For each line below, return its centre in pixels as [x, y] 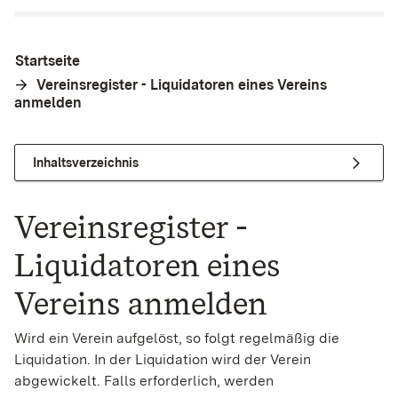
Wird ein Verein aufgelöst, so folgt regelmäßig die [177, 338]
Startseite [48, 61]
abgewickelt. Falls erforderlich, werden [144, 381]
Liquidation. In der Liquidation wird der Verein [163, 360]
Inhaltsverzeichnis [86, 162]
